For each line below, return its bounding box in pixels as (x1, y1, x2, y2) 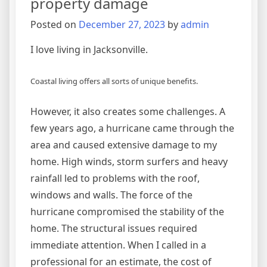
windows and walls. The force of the (30, 188, 193, 201)
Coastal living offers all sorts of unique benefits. (30, 75, 198, 86)
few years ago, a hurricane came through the (30, 121, 234, 135)
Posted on (30, 17, 79, 31)
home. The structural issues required (30, 221, 197, 235)
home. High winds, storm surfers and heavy (30, 154, 228, 168)
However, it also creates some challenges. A (30, 104, 225, 118)
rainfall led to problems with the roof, (30, 171, 200, 185)
